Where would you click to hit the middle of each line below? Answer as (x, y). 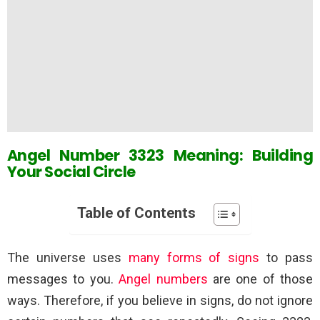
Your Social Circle (71, 171)
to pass (286, 257)
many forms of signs (194, 257)
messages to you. (63, 279)
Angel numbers (163, 279)
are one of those (260, 279)
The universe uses (68, 257)
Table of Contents (136, 212)
